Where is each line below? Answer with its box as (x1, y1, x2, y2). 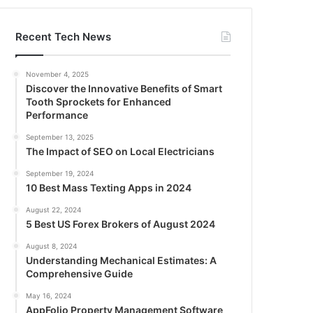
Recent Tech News (15, 30, 112, 44)
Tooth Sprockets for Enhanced (26, 96, 172, 108)
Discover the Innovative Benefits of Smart (26, 82, 223, 95)
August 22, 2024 (26, 205, 82, 214)
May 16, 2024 (26, 291, 72, 300)
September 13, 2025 (26, 133, 94, 142)
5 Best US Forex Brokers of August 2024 (26, 218, 216, 231)
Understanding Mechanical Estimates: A (26, 254, 217, 267)
